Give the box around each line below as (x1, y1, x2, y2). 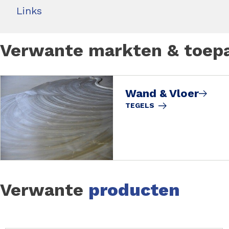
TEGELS (125, 101, 154, 109)
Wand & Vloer (125, 87, 199, 100)
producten (88, 179, 180, 200)
